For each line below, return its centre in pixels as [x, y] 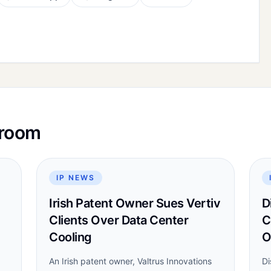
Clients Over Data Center [119, 220]
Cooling [70, 237]
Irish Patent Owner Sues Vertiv [135, 203]
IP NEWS [76, 178]
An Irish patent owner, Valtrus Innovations [131, 261]
